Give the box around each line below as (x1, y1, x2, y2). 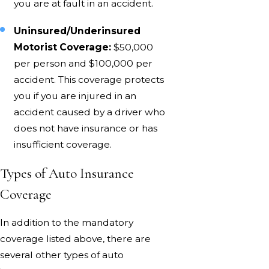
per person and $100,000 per (14, 58, 153, 70)
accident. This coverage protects (14, 74, 165, 86)
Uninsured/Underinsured (14, 25, 141, 37)
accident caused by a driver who (14, 106, 166, 118)
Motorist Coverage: (14, 41, 112, 53)
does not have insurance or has (14, 122, 158, 134)
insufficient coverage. (14, 139, 112, 151)
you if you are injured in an (14, 90, 137, 102)
